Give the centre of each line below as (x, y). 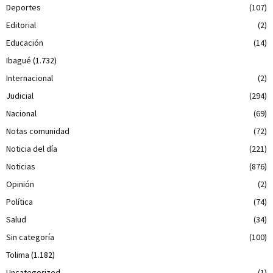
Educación (25, 42)
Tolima (18, 254)
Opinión (20, 184)
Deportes (23, 7)
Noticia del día (32, 148)
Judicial (20, 95)
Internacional (30, 78)
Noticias (21, 166)
